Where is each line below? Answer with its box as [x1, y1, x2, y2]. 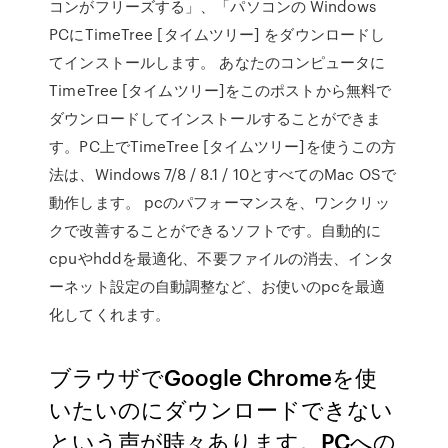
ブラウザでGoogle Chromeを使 [49, 361, 378, 392]
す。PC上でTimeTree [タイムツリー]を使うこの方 [49, 135, 397, 157]
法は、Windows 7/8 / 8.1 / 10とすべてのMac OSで [49, 163, 396, 185]
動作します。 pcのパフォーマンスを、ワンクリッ [49, 191, 390, 213]
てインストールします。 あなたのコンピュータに [49, 51, 386, 73]
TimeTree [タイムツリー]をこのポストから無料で [49, 79, 392, 101]
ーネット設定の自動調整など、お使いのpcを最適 [49, 275, 386, 297]
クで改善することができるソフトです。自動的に [49, 219, 382, 241]
